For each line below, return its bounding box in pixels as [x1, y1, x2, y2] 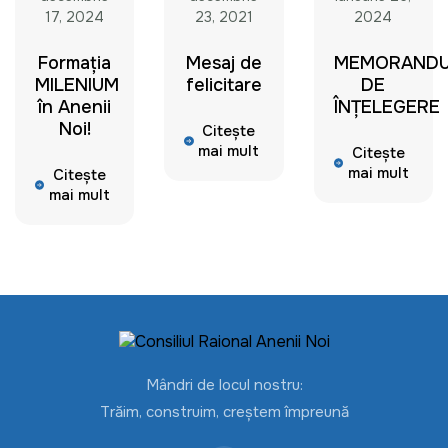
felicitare [185, 74, 262, 96]
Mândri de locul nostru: [145, 375, 303, 396]
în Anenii [38, 96, 112, 118]
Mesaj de [185, 52, 262, 74]
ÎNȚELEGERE [333, 96, 440, 118]
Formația [38, 52, 112, 74]
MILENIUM [35, 74, 119, 96]
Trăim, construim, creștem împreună [99, 402, 349, 423]
